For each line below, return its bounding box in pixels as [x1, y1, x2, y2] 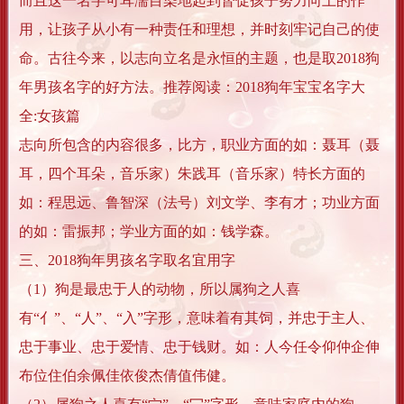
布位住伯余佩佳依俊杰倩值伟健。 [19, 368, 235, 384]
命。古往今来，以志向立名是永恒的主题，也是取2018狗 [19, 50, 380, 67]
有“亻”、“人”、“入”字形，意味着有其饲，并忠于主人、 [19, 310, 374, 326]
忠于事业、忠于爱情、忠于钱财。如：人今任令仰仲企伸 [19, 339, 380, 355]
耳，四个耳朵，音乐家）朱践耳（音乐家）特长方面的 [19, 166, 365, 182]
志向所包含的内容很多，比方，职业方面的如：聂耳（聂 [19, 137, 380, 153]
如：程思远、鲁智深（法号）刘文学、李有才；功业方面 [19, 195, 380, 211]
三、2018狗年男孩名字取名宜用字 [19, 252, 235, 269]
